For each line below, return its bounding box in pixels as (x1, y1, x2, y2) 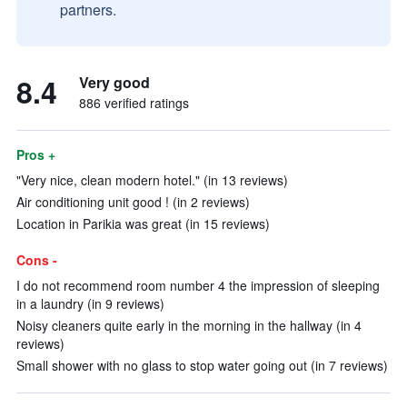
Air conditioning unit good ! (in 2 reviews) (16, 193, 250, 211)
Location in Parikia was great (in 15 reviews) (16, 214, 270, 233)
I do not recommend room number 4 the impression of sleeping (16, 276, 380, 294)
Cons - (16, 251, 57, 269)
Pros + (16, 145, 55, 164)
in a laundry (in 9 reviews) (16, 294, 164, 313)
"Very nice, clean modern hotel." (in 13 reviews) (16, 171, 288, 189)
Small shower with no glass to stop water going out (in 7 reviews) (16, 356, 388, 374)
